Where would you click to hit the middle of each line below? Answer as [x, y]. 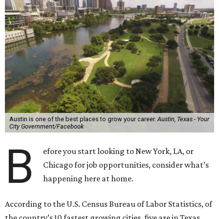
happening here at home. [88, 178]
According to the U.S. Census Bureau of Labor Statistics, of [109, 204]
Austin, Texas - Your [183, 119]
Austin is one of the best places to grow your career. [83, 119]
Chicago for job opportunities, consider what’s [126, 165]
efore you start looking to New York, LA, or [119, 151]
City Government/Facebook [46, 126]
